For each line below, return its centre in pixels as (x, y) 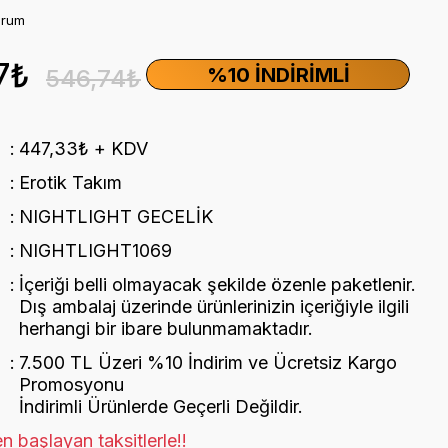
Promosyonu (71, 384)
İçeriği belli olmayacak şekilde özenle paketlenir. (217, 284)
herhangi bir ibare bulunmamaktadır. (165, 328)
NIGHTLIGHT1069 (95, 250)
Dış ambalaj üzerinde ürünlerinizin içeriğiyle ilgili (213, 306)
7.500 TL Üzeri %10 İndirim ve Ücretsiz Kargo (207, 362)
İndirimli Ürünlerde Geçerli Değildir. (160, 406)
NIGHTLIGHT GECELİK (115, 216)
